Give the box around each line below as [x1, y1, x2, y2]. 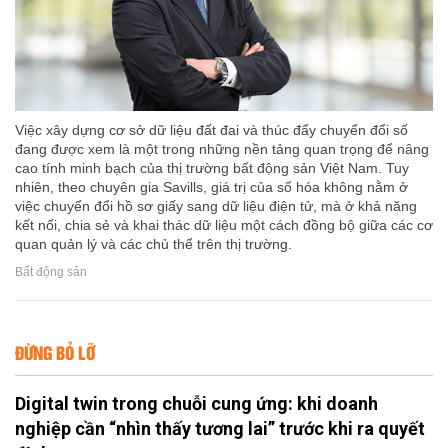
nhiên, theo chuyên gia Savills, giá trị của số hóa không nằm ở [15, 179, 408, 196]
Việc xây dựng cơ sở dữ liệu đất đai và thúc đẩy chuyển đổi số [15, 122, 408, 139]
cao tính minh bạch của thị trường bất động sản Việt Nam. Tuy [15, 160, 409, 177]
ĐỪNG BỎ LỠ [15, 339, 95, 366]
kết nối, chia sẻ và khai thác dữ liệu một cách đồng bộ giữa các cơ [15, 217, 433, 234]
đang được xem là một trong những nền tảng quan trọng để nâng [15, 141, 429, 158]
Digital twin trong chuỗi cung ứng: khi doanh [15, 393, 378, 415]
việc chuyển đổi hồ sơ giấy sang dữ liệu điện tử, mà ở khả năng [15, 198, 417, 215]
